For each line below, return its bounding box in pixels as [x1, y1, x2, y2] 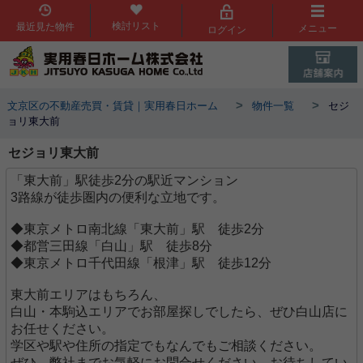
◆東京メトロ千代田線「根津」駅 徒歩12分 [11, 255, 271, 270]
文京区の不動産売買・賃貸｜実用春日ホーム [6, 99, 218, 112]
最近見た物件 [15, 20, 75, 32]
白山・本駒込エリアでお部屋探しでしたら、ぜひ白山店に [11, 304, 348, 318]
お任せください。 [11, 321, 114, 335]
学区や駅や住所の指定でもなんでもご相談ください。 [11, 338, 322, 352]
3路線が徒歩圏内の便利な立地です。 [11, 190, 225, 204]
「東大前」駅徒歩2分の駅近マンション [11, 173, 238, 187]
